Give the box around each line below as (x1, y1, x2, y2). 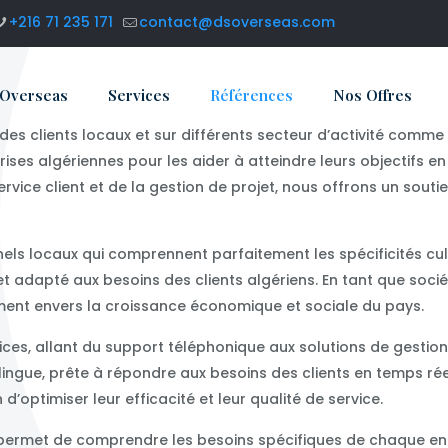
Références (210, 85, 293, 105)
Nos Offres (333, 85, 412, 105)
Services (108, 85, 170, 105)
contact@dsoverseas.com (139, 12, 335, 32)
